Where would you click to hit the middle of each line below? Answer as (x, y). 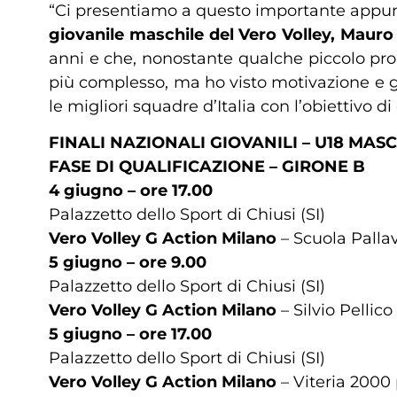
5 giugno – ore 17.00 (130, 335)
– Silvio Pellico (335, 311)
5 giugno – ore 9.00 (128, 263)
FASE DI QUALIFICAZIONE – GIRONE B (207, 167)
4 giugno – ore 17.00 (131, 191)
